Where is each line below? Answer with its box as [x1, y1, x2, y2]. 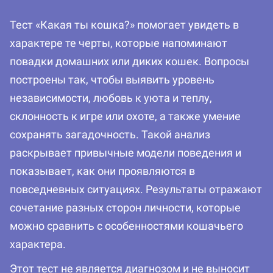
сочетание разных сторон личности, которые [10, 201, 241, 214]
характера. [10, 238, 66, 251]
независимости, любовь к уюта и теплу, [10, 91, 212, 105]
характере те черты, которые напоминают [10, 37, 227, 50]
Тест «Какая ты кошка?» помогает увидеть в [10, 18, 239, 32]
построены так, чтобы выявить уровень [10, 73, 214, 87]
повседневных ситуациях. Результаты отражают [10, 183, 262, 196]
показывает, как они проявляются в [10, 165, 195, 178]
